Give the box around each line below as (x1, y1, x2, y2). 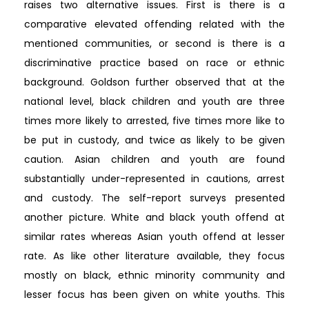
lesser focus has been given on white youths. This (24, 287, 285, 301)
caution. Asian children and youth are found (24, 152, 285, 166)
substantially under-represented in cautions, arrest (24, 171, 285, 186)
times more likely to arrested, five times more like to (24, 113, 285, 128)
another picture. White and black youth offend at (24, 210, 285, 224)
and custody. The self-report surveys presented (24, 190, 285, 205)
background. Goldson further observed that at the (24, 74, 285, 89)
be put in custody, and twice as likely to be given (24, 132, 285, 147)
